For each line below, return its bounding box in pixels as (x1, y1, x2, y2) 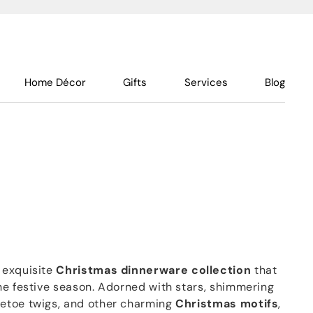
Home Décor (24, 75, 87, 89)
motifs (240, 296, 279, 311)
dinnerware (120, 263, 189, 277)
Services (184, 75, 228, 89)
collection (191, 263, 252, 277)
